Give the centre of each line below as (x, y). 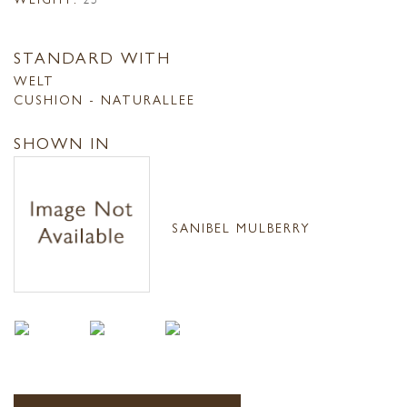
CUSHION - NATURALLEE (104, 99)
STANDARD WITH (92, 56)
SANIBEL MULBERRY (241, 227)
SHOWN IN (62, 143)
